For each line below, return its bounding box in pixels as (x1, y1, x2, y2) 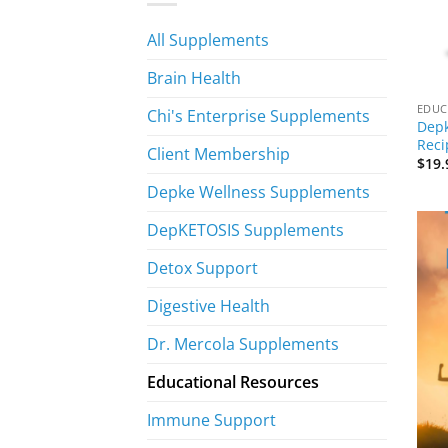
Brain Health (147, 67, 241, 89)
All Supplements (147, 29, 269, 51)
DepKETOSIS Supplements (147, 219, 344, 241)
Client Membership (147, 143, 290, 165)
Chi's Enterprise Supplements (147, 105, 370, 127)
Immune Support (147, 409, 276, 431)
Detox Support (147, 257, 258, 279)
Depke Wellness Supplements (147, 181, 370, 203)
